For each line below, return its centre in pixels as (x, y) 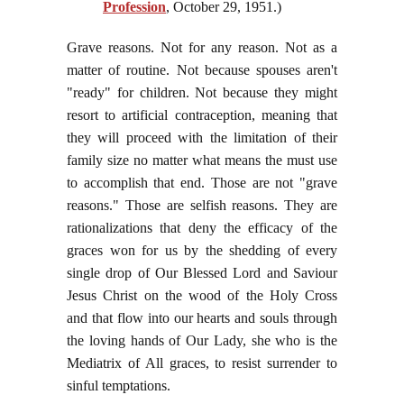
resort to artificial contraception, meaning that (202, 115)
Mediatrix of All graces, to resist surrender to (202, 363)
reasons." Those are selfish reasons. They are (202, 206)
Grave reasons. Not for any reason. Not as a (202, 48)
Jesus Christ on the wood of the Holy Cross (202, 296)
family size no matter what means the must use (202, 161)
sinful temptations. (119, 386)
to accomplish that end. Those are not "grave (202, 183)
